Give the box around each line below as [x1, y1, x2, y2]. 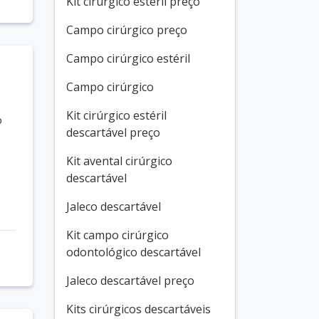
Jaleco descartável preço [66, 273, 194, 288]
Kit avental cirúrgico [66, 153, 172, 169]
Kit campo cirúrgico [66, 227, 169, 243]
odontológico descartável [66, 244, 201, 260]
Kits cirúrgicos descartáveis [66, 301, 211, 317]
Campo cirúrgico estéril [66, 51, 190, 66]
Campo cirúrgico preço [66, 22, 187, 38]
